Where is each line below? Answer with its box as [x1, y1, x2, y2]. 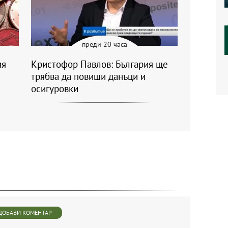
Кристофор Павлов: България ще [31, 58, 168, 70]
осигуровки [31, 82, 78, 95]
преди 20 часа [81, 39, 127, 49]
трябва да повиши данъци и [31, 70, 146, 82]
